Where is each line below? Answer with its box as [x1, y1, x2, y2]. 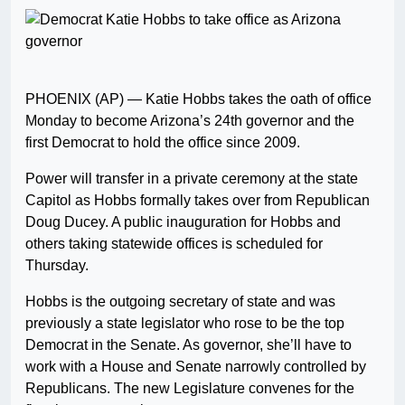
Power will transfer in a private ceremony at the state [25, 171, 358, 187]
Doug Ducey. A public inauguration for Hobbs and [25, 214, 341, 231]
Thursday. [25, 258, 89, 274]
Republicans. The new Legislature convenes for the [25, 381, 354, 397]
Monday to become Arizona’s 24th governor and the [25, 113, 354, 129]
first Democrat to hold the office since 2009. [25, 135, 300, 151]
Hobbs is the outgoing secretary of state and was [25, 294, 335, 310]
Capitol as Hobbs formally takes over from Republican [25, 193, 370, 209]
